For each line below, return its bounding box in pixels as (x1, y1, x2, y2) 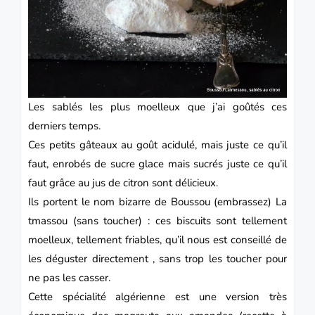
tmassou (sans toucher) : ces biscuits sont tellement (28, 213, 287, 228)
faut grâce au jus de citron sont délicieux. (28, 175, 218, 190)
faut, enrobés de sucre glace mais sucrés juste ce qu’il (28, 156, 287, 171)
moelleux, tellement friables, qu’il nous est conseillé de (28, 232, 287, 247)
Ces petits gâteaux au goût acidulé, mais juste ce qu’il (28, 137, 287, 152)
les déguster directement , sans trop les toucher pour (28, 251, 287, 266)
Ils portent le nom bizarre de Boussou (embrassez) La (28, 194, 287, 209)
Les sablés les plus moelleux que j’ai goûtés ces (28, 99, 287, 114)
